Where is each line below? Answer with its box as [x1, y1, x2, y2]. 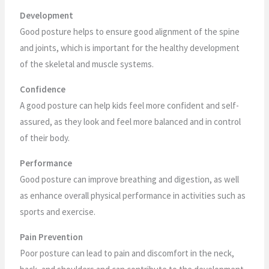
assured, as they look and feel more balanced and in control [20, 115, 241, 127]
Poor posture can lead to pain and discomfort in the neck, [20, 247, 235, 259]
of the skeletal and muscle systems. [20, 58, 154, 70]
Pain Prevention [20, 231, 83, 243]
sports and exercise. [20, 205, 96, 217]
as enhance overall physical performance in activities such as [20, 189, 246, 201]
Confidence [20, 83, 66, 95]
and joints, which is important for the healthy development [20, 41, 240, 53]
